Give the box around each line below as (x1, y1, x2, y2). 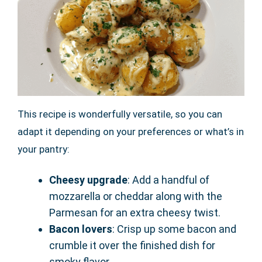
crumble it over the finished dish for (49, 239, 215, 252)
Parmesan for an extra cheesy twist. (49, 206, 220, 219)
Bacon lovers (49, 223, 112, 236)
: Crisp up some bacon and (112, 223, 236, 236)
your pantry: (18, 143, 70, 156)
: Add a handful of (127, 174, 209, 187)
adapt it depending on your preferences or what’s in (18, 126, 244, 138)
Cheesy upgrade (49, 174, 127, 187)
